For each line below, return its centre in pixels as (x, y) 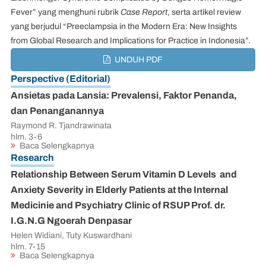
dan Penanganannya (57, 111)
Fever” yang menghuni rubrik (66, 12)
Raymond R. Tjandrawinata (61, 126)
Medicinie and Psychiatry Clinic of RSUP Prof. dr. (118, 205)
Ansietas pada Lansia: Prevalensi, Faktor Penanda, (124, 95)
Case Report (144, 12)
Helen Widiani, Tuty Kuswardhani (71, 236)
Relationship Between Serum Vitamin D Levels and (124, 174)
